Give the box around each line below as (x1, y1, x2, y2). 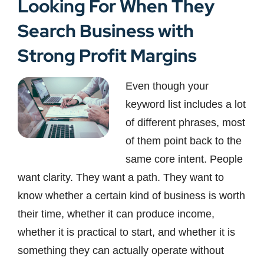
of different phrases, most (126, 116, 246, 128)
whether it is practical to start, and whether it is (18, 226, 235, 238)
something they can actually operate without (18, 244, 224, 256)
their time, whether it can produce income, (18, 207, 214, 220)
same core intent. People (126, 153, 243, 165)
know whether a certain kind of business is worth (18, 189, 245, 202)
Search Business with (18, 18, 194, 42)
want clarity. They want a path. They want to (18, 171, 224, 183)
